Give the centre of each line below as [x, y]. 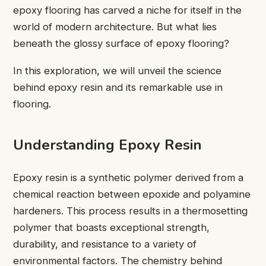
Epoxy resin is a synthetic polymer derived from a [128, 178]
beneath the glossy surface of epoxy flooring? [121, 43]
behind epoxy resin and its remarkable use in [118, 88]
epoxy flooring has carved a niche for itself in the [127, 10]
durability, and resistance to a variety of [105, 244]
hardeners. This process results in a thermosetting [130, 211]
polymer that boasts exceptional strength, [111, 228]
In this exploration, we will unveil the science [117, 71]
